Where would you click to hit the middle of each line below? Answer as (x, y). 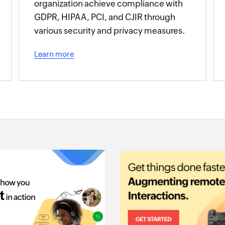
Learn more (54, 54)
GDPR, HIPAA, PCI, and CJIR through (104, 17)
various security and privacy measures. (109, 31)
